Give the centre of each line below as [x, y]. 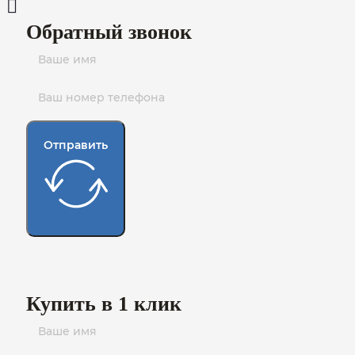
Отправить [76, 145]
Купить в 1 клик [104, 304]
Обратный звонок [109, 32]
